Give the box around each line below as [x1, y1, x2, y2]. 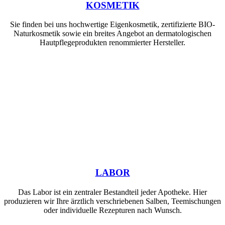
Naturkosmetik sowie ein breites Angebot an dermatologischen [14, 29, 211, 38]
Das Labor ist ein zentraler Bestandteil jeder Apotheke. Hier [18, 187, 207, 196]
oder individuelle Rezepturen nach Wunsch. [43, 205, 182, 214]
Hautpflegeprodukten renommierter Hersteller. [40, 38, 185, 47]
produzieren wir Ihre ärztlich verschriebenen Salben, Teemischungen [4, 196, 221, 205]
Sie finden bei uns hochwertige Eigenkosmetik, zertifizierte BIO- [10, 20, 215, 29]
